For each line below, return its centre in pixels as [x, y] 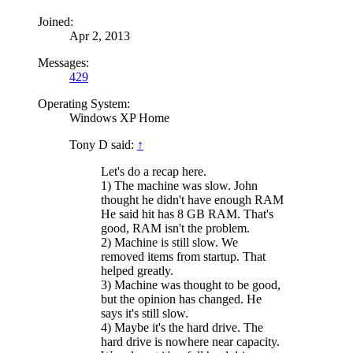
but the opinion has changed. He [181, 299]
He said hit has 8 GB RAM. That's [187, 214]
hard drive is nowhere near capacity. [190, 341]
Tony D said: [103, 144]
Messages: [63, 62]
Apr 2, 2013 [100, 35]
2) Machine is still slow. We [169, 242]
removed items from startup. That [183, 256]
